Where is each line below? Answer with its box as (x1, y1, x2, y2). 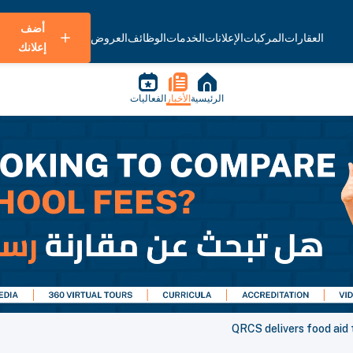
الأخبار (165, 93, 191, 104)
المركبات (243, 32, 284, 44)
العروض (91, 32, 128, 44)
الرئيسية (190, 93, 224, 104)
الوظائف (128, 32, 166, 44)
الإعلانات (205, 32, 243, 44)
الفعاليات (129, 93, 166, 104)
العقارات (284, 32, 324, 44)
